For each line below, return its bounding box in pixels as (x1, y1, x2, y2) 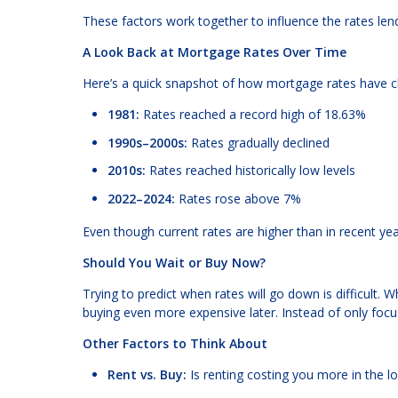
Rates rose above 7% (175, 189, 301, 207)
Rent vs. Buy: (107, 366, 187, 384)
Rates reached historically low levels (146, 162, 355, 179)
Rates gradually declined (187, 133, 330, 151)
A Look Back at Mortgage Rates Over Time (83, 44, 346, 61)
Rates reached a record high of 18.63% (139, 106, 366, 123)
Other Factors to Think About (83, 335, 267, 353)
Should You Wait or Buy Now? (83, 254, 266, 272)
